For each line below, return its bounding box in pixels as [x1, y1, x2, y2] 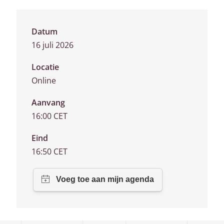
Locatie [31, 61, 59, 72]
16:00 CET [31, 110, 67, 121]
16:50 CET [31, 146, 67, 157]
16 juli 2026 [31, 39, 73, 50]
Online [31, 75, 56, 86]
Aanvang [31, 97, 65, 108]
